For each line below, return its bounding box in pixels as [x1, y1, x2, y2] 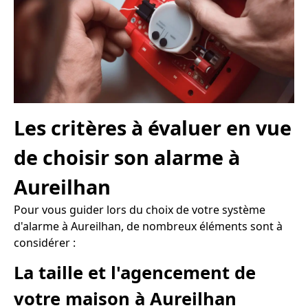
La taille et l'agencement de [14, 261, 256, 285]
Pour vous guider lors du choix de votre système [14, 202, 265, 218]
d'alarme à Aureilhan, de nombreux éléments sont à [14, 219, 283, 234]
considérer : [14, 235, 76, 251]
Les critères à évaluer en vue [14, 114, 291, 142]
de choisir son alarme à [14, 144, 240, 171]
